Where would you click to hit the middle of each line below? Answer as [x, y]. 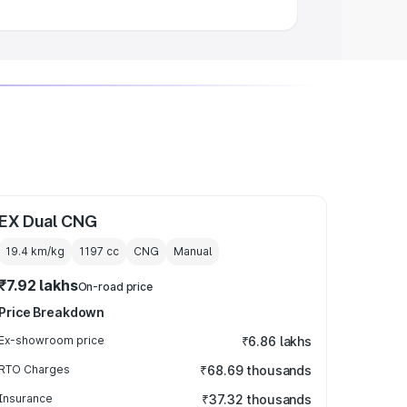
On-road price [115, 287]
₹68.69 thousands [256, 370]
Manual [193, 251]
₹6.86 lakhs [276, 341]
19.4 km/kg [35, 251]
